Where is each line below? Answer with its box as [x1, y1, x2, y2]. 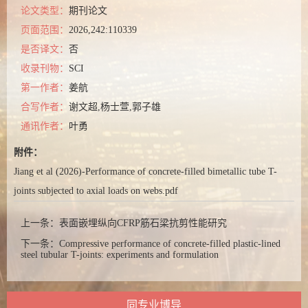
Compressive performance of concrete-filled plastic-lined [59, 239, 280, 249]
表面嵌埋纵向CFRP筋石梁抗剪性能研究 [59, 218, 227, 228]
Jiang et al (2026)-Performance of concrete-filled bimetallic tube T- [14, 166, 277, 177]
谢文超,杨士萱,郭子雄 [69, 102, 161, 112]
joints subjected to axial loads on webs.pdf [14, 186, 178, 196]
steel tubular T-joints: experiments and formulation [21, 250, 219, 260]
